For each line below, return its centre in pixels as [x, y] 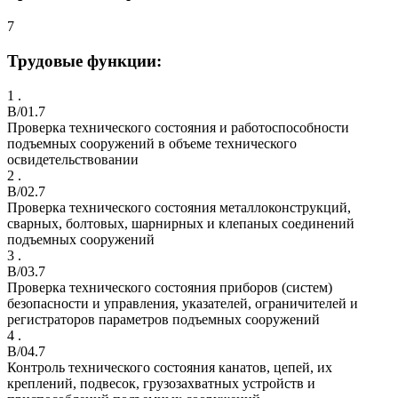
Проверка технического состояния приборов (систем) [170, 287]
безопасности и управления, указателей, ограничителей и [183, 303]
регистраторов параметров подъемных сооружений [163, 319]
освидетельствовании [73, 159]
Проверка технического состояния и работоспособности [178, 127]
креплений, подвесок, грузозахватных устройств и [161, 383]
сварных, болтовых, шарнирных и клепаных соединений [181, 223]
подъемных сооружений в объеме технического [152, 143]
